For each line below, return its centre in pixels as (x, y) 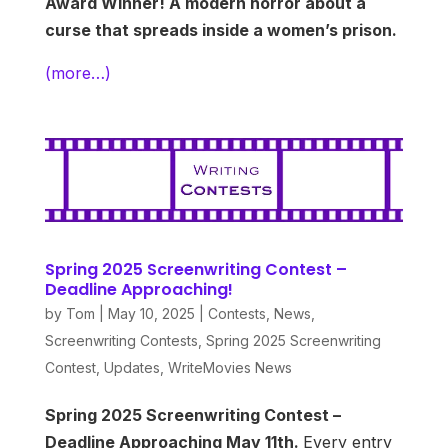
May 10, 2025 (151, 314)
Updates (131, 368)
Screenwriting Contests (121, 341)
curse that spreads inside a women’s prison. (220, 30)
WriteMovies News (229, 368)
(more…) (77, 73)
